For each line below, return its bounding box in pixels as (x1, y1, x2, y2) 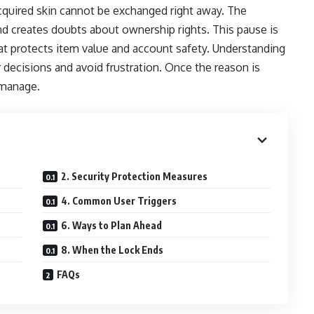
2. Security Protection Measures (61, 170, 208, 182)
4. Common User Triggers (61, 195, 177, 207)
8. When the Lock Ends (61, 244, 164, 256)
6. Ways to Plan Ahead (61, 219, 163, 231)
